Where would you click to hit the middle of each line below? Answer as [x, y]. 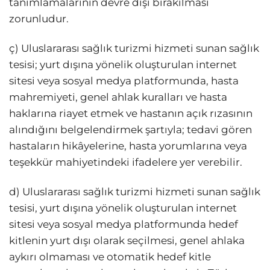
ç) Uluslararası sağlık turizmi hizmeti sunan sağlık [134, 49]
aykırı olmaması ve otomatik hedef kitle [110, 257]
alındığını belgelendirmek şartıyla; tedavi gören [130, 130]
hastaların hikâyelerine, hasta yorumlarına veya [128, 146]
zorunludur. [39, 18]
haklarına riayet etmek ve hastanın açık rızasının [131, 114]
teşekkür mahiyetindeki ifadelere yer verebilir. [126, 162]
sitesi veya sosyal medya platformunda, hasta [124, 81]
